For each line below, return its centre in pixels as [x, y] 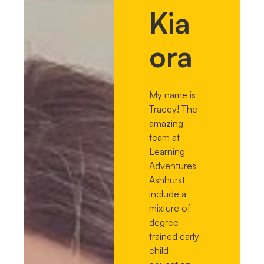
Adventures [173, 165]
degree [164, 222]
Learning [167, 151]
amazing [166, 123]
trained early [174, 236]
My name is [173, 95]
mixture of [170, 208]
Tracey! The [174, 109]
